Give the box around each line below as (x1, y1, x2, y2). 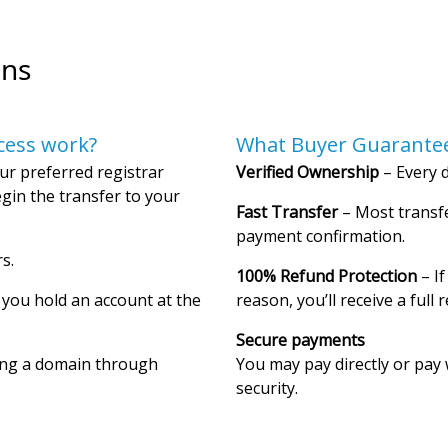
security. (236, 377, 298, 400)
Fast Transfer (236, 201, 338, 224)
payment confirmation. (236, 225, 405, 248)
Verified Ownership (236, 161, 379, 184)
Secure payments (236, 329, 365, 352)
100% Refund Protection (236, 265, 417, 288)
